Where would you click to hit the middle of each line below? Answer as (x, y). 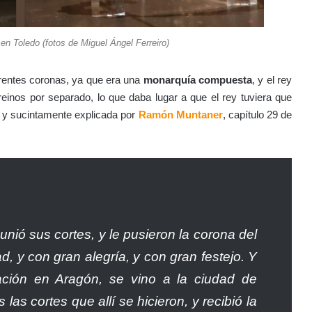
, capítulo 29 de (257, 115)
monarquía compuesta (197, 80)
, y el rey (272, 80)
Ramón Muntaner (180, 115)
